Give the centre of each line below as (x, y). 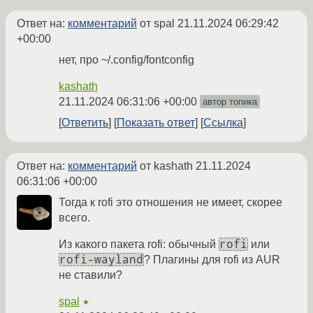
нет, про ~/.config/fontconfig (126, 60)
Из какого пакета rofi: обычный (139, 245)
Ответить (85, 123)
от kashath (166, 166)
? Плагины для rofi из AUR (212, 260)
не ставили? (90, 275)
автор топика (230, 102)
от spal (157, 24)
